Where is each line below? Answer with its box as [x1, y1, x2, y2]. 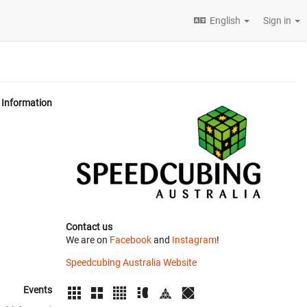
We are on [66, 234, 110, 245]
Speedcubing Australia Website [66, 257, 197, 268]
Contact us [66, 221, 112, 232]
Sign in [263, 15, 293, 26]
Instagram [172, 234, 217, 245]
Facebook [110, 234, 151, 245]
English [210, 15, 241, 26]
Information [1, 97, 52, 108]
